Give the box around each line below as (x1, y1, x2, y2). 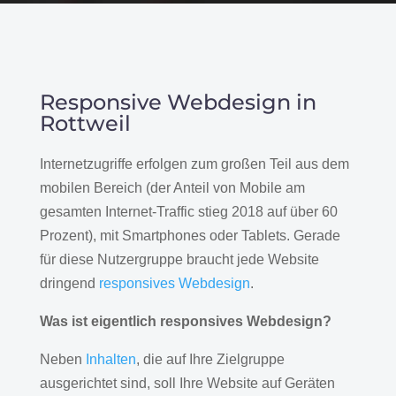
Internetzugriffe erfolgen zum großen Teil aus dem (39, 156, 349, 171)
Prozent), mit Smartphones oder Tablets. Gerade (39, 227, 340, 243)
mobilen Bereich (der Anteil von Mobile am (39, 179, 305, 195)
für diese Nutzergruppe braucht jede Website (39, 251, 319, 267)
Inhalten (85, 351, 136, 367)
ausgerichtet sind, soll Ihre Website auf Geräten (39, 375, 335, 391)
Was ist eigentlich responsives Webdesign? (39, 313, 331, 329)
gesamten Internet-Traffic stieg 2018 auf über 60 (39, 203, 338, 219)
